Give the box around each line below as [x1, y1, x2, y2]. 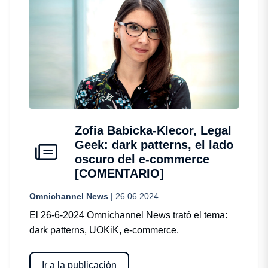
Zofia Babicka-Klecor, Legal [75, 123, 232, 137]
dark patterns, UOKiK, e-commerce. [29, 224, 179, 235]
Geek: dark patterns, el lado [75, 138, 233, 151]
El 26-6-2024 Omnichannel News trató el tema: [29, 209, 227, 220]
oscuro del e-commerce [75, 152, 209, 166]
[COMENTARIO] [75, 166, 164, 180]
